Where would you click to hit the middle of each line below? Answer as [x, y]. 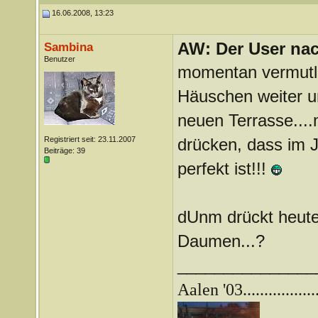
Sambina [68, 47]
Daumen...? [221, 241]
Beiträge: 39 [64, 150]
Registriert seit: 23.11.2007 [89, 139]
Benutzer [59, 59]
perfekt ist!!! [224, 169]
